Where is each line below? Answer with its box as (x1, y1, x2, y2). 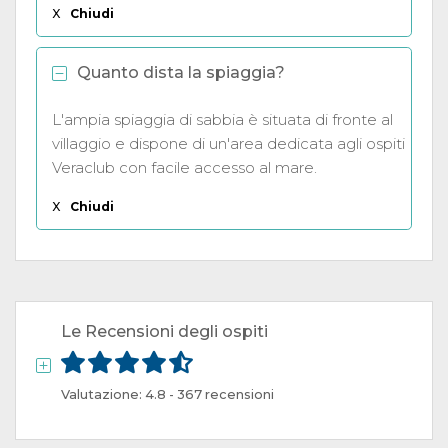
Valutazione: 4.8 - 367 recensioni (61, 386, 274, 402)
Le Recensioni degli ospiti (61, 321, 268, 341)
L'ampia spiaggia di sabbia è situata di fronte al (52, 109, 393, 129)
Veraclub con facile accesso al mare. (52, 157, 317, 177)
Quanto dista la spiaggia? (77, 62, 285, 82)
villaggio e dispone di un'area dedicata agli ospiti (52, 133, 405, 153)
